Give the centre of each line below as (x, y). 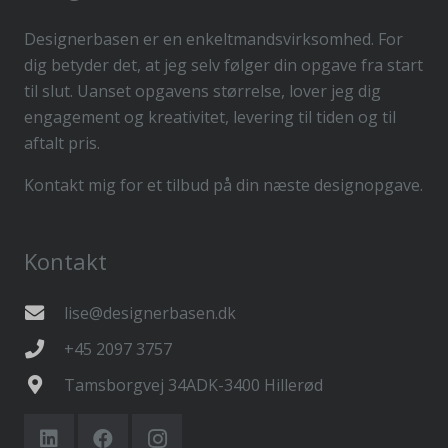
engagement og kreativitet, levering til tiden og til (210, 116)
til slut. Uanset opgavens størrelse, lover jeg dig (202, 90)
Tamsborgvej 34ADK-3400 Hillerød (193, 384)
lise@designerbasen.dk (149, 312)
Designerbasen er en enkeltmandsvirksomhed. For (213, 38)
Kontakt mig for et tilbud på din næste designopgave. (223, 184)
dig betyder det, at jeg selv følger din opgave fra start (223, 64)
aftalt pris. (62, 142)
